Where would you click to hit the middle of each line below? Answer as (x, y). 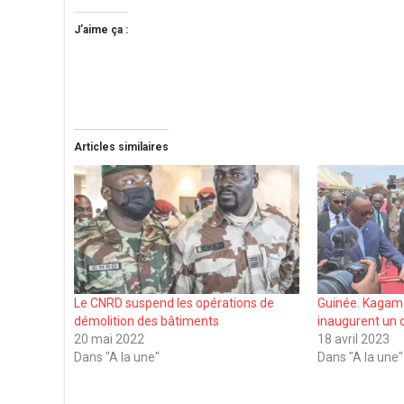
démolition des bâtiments (147, 321)
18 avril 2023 (354, 339)
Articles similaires (121, 147)
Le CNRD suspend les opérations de (174, 303)
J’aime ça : (101, 29)
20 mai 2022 (109, 339)
